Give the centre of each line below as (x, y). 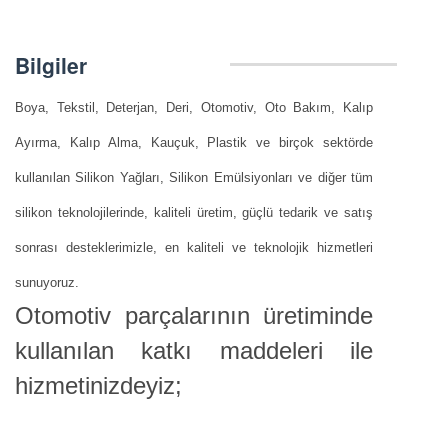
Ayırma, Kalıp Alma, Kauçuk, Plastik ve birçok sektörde (194, 142)
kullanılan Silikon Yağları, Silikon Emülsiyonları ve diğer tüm (194, 177)
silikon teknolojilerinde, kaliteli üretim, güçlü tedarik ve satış (194, 212)
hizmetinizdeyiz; (98, 385)
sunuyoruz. (47, 282)
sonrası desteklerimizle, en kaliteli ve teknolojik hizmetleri (194, 247)
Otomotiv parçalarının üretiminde (194, 315)
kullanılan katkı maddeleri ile (194, 350)
